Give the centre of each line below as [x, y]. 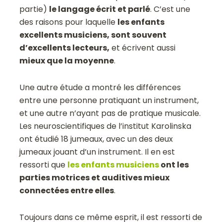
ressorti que [44, 165]
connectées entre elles [67, 190]
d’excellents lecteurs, [65, 48]
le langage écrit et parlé [100, 9]
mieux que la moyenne [67, 60]
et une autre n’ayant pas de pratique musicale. [110, 113]
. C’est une [170, 9]
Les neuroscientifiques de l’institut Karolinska [106, 126]
